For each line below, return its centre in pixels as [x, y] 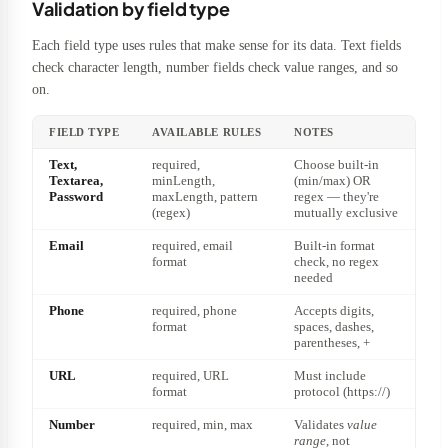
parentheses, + [332, 342]
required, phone [194, 310]
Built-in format [334, 245]
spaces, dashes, [334, 326]
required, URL [190, 375]
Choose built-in [336, 164]
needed [313, 277]
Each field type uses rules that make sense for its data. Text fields [216, 45]
